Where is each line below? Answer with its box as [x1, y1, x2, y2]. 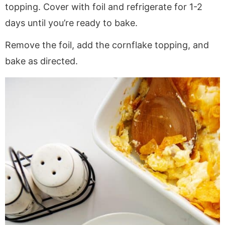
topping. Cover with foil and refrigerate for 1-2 [5, 1, 202, 12]
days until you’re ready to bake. [5, 17, 138, 28]
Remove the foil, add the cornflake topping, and [5, 39, 209, 50]
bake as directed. [5, 55, 78, 66]
